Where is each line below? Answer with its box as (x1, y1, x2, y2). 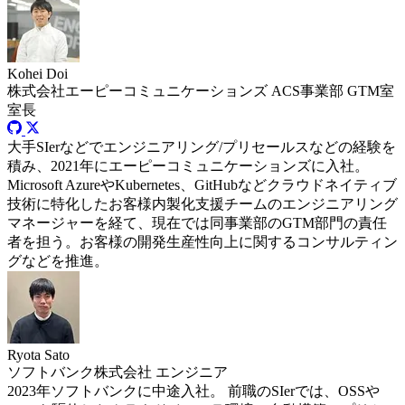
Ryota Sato (7, 346, 70, 363)
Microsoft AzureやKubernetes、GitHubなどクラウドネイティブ (7, 176, 397, 193)
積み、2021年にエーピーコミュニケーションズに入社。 (7, 157, 369, 174)
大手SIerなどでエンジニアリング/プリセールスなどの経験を (7, 138, 396, 155)
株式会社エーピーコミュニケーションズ (7, 82, 271, 99)
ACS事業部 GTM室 (271, 82, 394, 99)
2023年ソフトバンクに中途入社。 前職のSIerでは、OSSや (7, 382, 380, 399)
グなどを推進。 (7, 252, 108, 268)
